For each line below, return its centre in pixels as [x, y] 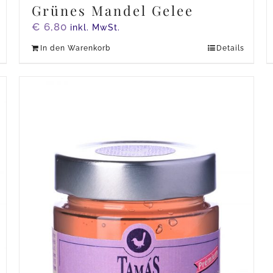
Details [231, 48]
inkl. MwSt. [95, 27]
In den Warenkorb [75, 48]
